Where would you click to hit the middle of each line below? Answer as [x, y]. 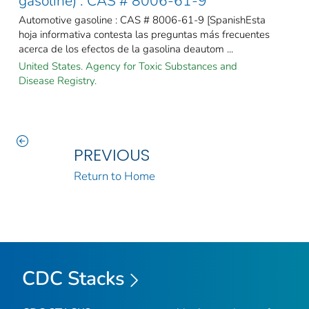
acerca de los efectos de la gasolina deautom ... [126, 49]
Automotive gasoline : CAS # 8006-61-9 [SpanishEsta [142, 20]
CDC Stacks [73, 278]
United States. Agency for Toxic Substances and [128, 66]
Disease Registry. [58, 80]
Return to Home [114, 176]
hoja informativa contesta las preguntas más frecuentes [144, 34]
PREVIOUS [111, 154]
